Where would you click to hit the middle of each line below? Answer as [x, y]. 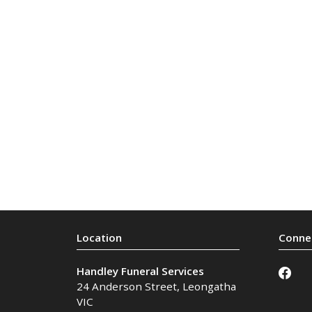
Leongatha [209, 286]
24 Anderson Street [126, 286]
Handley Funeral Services [140, 271]
